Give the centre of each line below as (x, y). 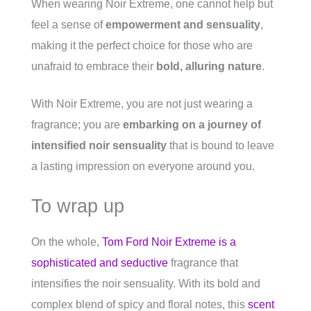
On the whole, (67, 242)
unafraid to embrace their (94, 66)
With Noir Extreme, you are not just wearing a (142, 104)
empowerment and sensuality (183, 25)
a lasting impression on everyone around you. (143, 166)
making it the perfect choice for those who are (142, 45)
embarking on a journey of (192, 125)
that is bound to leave (220, 145)
